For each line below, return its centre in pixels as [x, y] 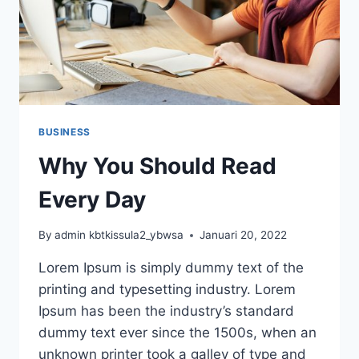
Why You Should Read [157, 165]
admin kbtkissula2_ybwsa [119, 235]
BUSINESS [65, 131]
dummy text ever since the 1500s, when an [177, 333]
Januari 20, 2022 [244, 235]
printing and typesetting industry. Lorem [167, 290]
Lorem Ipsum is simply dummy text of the [171, 268]
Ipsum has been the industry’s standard [166, 311]
